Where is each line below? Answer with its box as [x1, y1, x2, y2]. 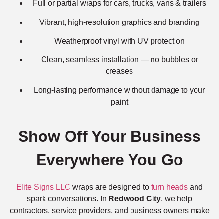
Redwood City [109, 195, 161, 203]
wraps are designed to [70, 183, 151, 192]
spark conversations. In [27, 195, 109, 203]
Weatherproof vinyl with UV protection [54, 36, 185, 45]
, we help [161, 195, 192, 203]
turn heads [151, 183, 188, 192]
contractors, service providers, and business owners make [9, 206, 210, 215]
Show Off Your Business [18, 128, 201, 146]
